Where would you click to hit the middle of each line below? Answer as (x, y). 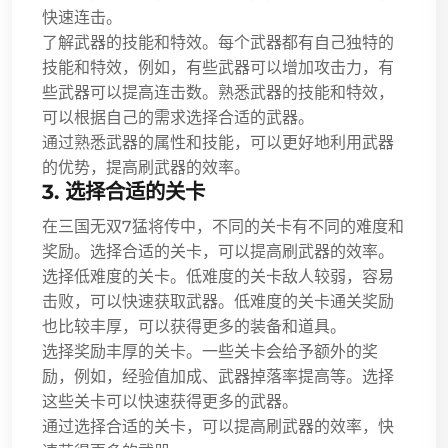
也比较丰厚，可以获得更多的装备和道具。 (194, 326)
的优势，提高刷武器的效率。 (146, 167)
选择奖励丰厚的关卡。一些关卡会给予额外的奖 (210, 351)
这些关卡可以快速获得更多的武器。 (170, 401)
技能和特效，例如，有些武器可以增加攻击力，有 (218, 67)
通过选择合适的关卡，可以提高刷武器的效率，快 (218, 426)
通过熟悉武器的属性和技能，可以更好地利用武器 (218, 142)
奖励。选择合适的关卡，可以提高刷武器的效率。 (218, 251)
